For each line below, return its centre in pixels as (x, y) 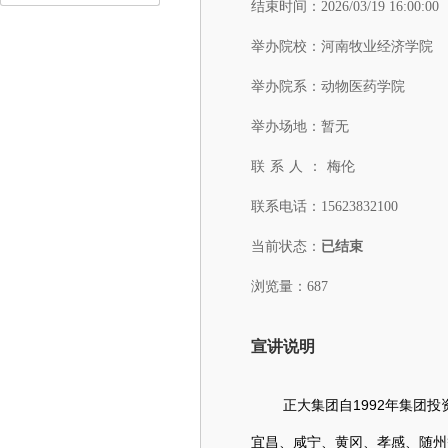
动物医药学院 (363, 86)
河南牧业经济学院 (377, 46)
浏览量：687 (289, 286)
